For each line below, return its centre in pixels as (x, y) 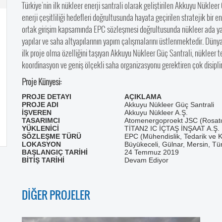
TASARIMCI (41, 120)
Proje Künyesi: (42, 82)
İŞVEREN (37, 112)
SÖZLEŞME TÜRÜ (52, 136)
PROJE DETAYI (47, 97)
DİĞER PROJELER (56, 195)
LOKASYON (41, 144)
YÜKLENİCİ (40, 128)
